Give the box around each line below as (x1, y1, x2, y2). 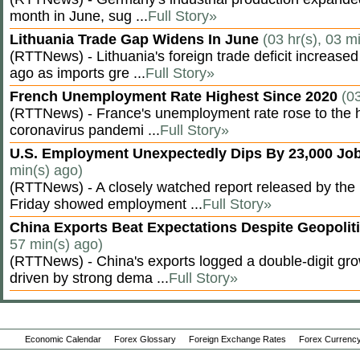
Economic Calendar (24, 334, 101, 344)
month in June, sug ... (10, 8, 148, 24)
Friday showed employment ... (10, 196, 202, 212)
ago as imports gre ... (10, 65, 145, 81)
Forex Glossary (113, 334, 176, 344)
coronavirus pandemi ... (10, 122, 160, 138)
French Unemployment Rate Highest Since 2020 (10, 88, 342, 104)
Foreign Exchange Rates (188, 334, 286, 344)
